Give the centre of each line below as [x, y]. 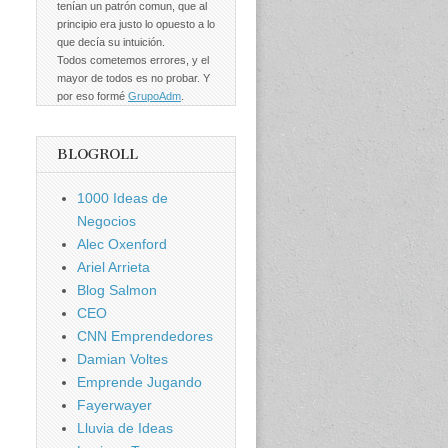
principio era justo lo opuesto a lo [136, 24]
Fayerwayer [114, 405]
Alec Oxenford [122, 244]
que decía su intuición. [111, 42]
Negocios [106, 221]
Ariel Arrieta [113, 267]
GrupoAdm [154, 96]
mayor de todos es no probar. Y [133, 78]
